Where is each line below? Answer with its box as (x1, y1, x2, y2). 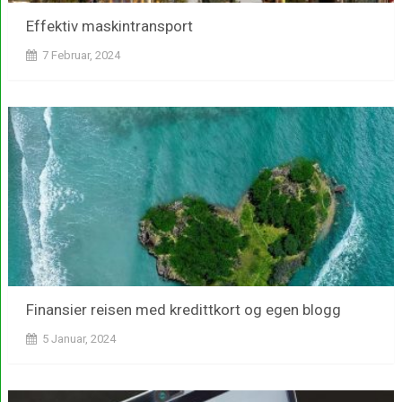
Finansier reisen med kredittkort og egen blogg (25, 300, 341, 319)
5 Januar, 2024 (41, 331, 116, 345)
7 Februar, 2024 (41, 48, 120, 62)
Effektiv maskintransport (25, 16, 193, 35)
